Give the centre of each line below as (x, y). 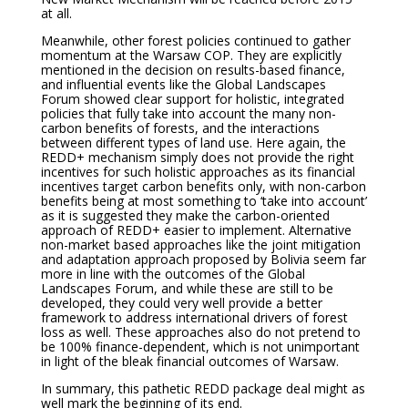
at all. (56, 13)
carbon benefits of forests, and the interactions (180, 128)
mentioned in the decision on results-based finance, (193, 70)
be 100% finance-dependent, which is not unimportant (200, 347)
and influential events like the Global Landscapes (183, 84)
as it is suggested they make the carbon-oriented (185, 215)
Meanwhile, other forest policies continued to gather (195, 41)
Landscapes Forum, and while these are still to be (187, 288)
